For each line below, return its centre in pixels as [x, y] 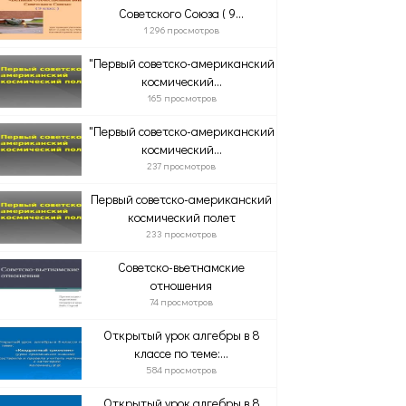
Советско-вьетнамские [182, 267]
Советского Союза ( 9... [182, 13]
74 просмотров [182, 301]
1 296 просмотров [182, 29]
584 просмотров [182, 369]
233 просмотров [182, 233]
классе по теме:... [182, 353]
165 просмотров [181, 97]
